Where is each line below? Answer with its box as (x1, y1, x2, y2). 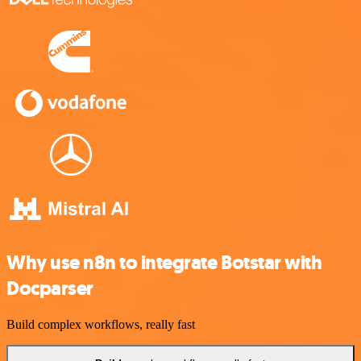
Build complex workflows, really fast (6, 317, 195, 331)
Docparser (6, 275, 93, 301)
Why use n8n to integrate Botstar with (6, 249, 322, 276)
